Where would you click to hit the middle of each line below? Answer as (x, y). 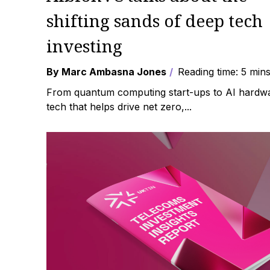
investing (84, 46)
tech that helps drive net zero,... (119, 107)
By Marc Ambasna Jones (106, 72)
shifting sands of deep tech (155, 20)
